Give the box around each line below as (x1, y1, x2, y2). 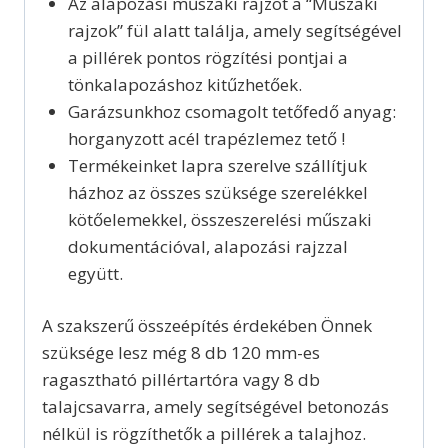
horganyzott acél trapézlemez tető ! (67, 126, 345, 150)
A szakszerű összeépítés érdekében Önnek (42, 314, 372, 338)
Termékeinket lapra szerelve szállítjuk (67, 153, 367, 177)
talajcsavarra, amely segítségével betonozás (42, 395, 389, 419)
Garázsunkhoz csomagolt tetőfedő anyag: (67, 99, 396, 123)
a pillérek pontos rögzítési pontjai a (67, 45, 348, 69)
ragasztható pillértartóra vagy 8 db (42, 368, 320, 392)
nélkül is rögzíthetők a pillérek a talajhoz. (42, 422, 366, 446)
